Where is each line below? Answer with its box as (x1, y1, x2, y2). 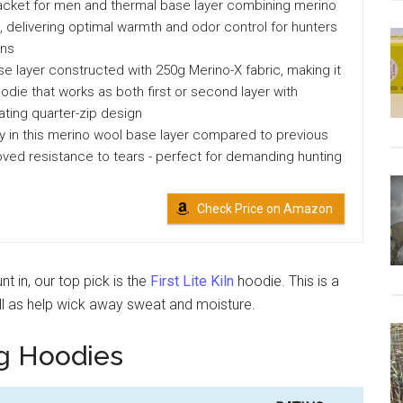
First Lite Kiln (150, 273, 234, 290)
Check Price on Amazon (197, 201, 333, 216)
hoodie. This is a (234, 273, 339, 290)
